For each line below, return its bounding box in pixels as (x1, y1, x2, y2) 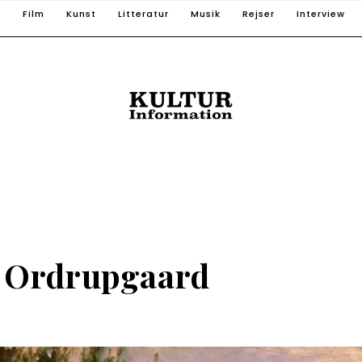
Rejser (242, 7, 275, 20)
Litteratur (118, 7, 169, 20)
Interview (297, 7, 345, 20)
